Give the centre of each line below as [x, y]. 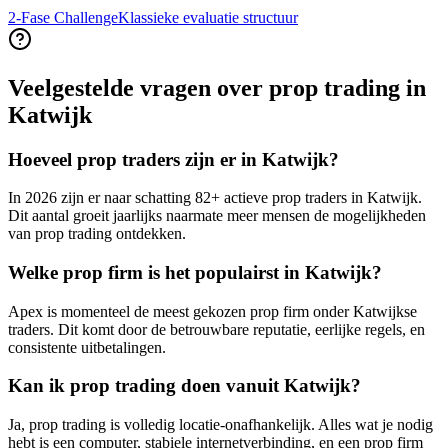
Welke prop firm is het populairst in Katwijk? [195, 272]
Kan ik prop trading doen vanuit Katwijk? [184, 386]
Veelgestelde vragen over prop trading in [217, 87]
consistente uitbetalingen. [87, 347]
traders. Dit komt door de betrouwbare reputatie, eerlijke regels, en [216, 329]
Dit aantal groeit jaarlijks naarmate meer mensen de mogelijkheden [217, 216]
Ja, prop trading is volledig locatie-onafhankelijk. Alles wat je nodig [220, 425]
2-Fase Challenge [63, 17]
